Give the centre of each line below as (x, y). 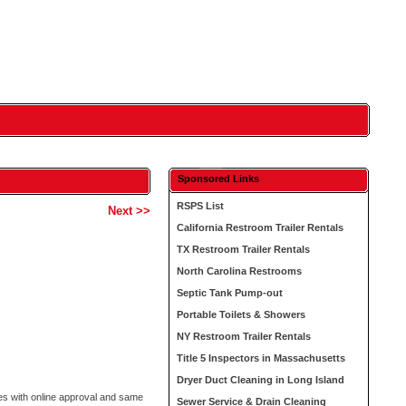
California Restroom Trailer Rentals (261, 227)
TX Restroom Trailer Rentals (244, 249)
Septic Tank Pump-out (230, 293)
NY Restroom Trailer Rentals (244, 336)
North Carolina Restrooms (240, 271)
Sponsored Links (219, 179)
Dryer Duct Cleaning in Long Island (261, 380)
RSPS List (201, 206)
